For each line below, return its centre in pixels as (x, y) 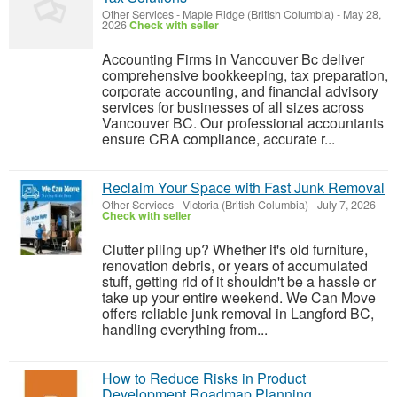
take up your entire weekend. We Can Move (239, 297)
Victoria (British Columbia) (245, 205)
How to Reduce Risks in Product (204, 378)
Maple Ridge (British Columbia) (258, 14)
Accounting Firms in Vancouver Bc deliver (233, 59)
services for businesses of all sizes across (233, 107)
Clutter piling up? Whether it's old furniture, (235, 249)
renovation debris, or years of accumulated (235, 265)
